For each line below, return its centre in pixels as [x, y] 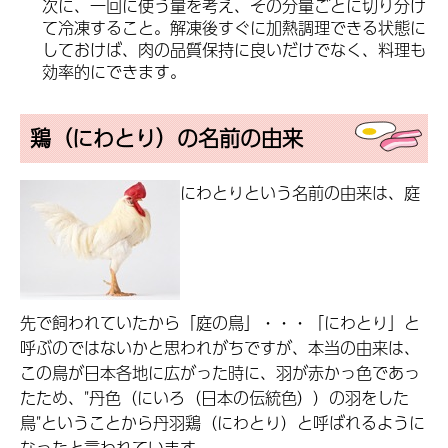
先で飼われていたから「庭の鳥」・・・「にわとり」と [220, 323]
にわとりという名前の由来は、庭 [300, 193]
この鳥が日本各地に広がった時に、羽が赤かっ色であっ [220, 373]
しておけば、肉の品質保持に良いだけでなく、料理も [234, 49]
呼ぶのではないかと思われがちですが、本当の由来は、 [220, 348]
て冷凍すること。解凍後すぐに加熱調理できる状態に [234, 27]
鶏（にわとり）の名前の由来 [166, 137]
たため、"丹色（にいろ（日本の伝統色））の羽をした [214, 398]
